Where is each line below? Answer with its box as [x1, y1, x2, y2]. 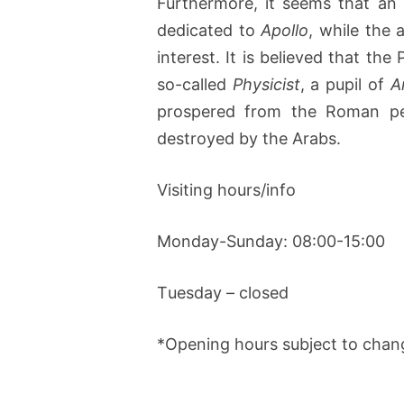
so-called [157, 74, 233, 94]
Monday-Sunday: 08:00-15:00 [157, 231, 385, 251]
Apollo [261, 20, 309, 40]
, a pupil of [299, 74, 390, 94]
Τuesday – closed [157, 282, 289, 302]
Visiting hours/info [157, 179, 296, 199]
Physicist [232, 74, 300, 94]
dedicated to [157, 20, 262, 40]
